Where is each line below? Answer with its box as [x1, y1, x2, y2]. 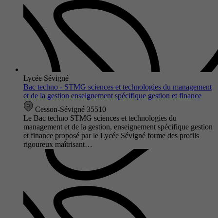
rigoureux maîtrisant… [23, 140, 92, 148]
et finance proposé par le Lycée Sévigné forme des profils [23, 131, 199, 140]
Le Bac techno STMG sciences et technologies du [23, 113, 177, 122]
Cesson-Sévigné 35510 [33, 105, 106, 113]
